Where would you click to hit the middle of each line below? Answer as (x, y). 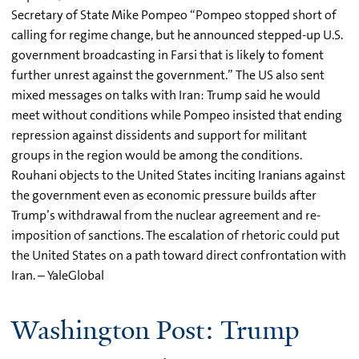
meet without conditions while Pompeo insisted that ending (177, 115)
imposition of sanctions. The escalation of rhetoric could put (175, 235)
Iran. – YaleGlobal (58, 275)
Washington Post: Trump (155, 330)
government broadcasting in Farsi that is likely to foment (167, 54)
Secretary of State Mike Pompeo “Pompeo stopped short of (174, 14)
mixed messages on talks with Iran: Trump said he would (166, 95)
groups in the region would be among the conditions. (157, 155)
